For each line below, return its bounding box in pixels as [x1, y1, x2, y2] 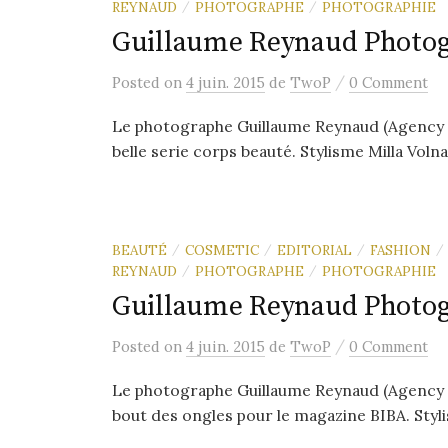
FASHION [370, 241, 431, 259]
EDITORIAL [277, 241, 352, 259]
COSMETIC [185, 241, 259, 259]
